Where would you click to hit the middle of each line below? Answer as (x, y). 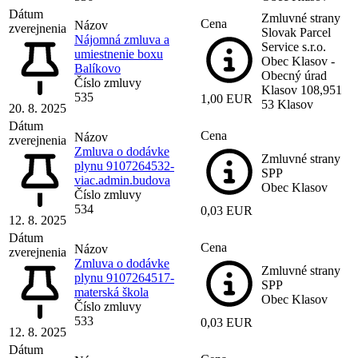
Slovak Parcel (296, 32)
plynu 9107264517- (124, 277)
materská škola (111, 292)
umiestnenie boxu (119, 54)
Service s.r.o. (294, 46)
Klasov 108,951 (302, 89)
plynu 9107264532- (124, 165)
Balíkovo (97, 68)
